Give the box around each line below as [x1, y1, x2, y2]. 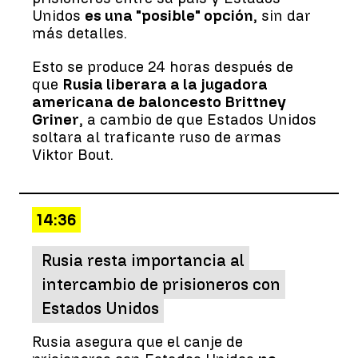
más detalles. [32, 23, 127, 42]
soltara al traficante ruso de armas [32, 127, 281, 146]
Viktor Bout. [32, 145, 113, 164]
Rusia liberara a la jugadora [62, 74, 268, 93]
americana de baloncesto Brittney [32, 92, 286, 111]
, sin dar [253, 6, 311, 25]
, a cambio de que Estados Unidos [79, 109, 316, 129]
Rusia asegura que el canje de [32, 332, 243, 351]
